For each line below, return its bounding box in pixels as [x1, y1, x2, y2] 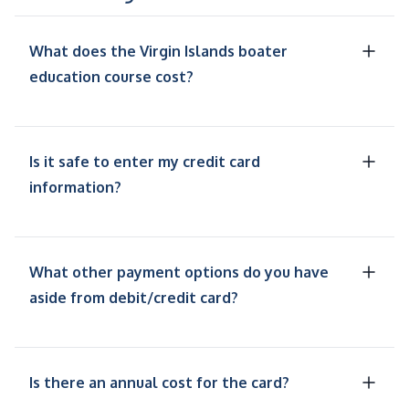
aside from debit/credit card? [29, 288, 238, 308]
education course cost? [29, 68, 194, 87]
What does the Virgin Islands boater [29, 42, 288, 61]
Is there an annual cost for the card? [29, 373, 289, 393]
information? [29, 178, 121, 197]
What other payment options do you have [29, 263, 329, 282]
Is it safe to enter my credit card [29, 152, 260, 172]
